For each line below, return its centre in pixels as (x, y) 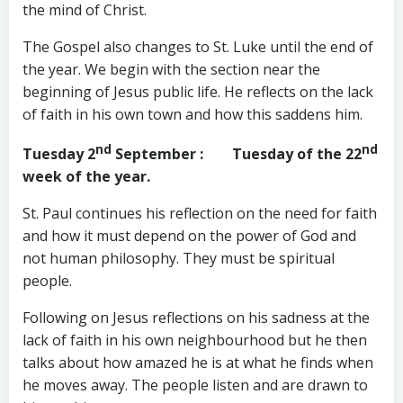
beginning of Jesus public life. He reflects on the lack (198, 91)
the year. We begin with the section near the (171, 69)
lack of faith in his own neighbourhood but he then (195, 340)
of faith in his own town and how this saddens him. (193, 114)
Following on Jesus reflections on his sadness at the (196, 317)
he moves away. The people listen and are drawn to (195, 385)
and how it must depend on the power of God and (189, 235)
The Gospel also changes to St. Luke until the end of (198, 46)
